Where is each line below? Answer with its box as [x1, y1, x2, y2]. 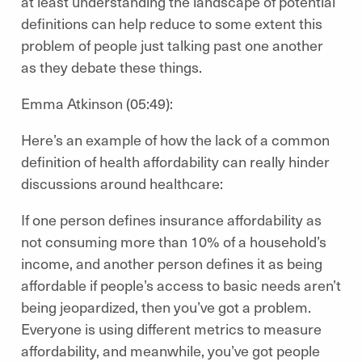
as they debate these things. [21, 57, 208, 77]
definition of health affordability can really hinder [21, 151, 330, 171]
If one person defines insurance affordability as [21, 209, 322, 229]
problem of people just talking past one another [21, 35, 323, 55]
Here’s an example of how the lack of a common [21, 129, 330, 149]
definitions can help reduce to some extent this [21, 13, 322, 33]
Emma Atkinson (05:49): [21, 93, 176, 113]
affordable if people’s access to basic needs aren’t [21, 275, 341, 295]
